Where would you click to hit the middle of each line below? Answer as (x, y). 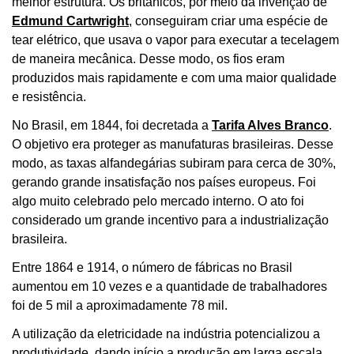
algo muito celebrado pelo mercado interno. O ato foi (158, 201)
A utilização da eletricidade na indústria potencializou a (166, 333)
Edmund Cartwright (70, 21)
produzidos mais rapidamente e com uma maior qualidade (174, 77)
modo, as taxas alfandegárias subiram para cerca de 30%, (174, 163)
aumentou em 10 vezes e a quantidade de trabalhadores (169, 286)
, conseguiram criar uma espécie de (228, 21)
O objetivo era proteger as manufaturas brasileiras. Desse (173, 144)
